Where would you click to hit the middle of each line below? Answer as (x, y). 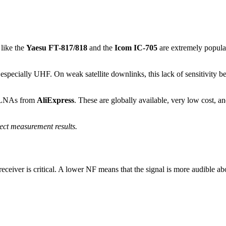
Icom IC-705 (136, 47)
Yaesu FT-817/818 (57, 47)
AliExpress (55, 100)
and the (101, 47)
